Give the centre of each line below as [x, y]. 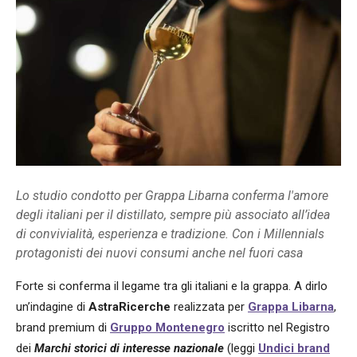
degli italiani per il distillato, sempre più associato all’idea [173, 214]
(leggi [241, 348]
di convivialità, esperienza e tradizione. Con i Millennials [170, 233]
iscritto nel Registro [277, 327]
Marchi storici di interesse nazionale [129, 348]
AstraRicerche [129, 306]
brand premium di [63, 327]
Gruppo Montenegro [167, 327]
